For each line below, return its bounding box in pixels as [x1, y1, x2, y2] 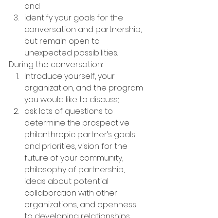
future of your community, [24, 152, 125, 163]
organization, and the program [24, 82, 145, 93]
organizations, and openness [24, 199, 138, 210]
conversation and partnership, [24, 24, 144, 35]
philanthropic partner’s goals [24, 129, 137, 140]
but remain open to [24, 36, 102, 47]
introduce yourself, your [24, 71, 117, 82]
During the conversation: [9, 59, 103, 70]
